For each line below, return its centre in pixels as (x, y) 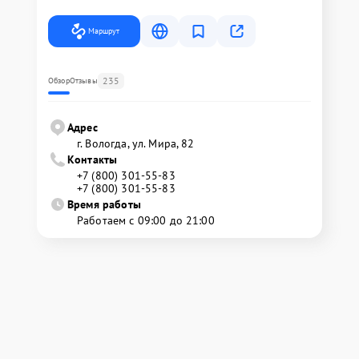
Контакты (93, 160)
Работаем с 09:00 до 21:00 (146, 221)
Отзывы (83, 81)
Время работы (104, 205)
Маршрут (104, 31)
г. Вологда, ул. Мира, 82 (136, 144)
